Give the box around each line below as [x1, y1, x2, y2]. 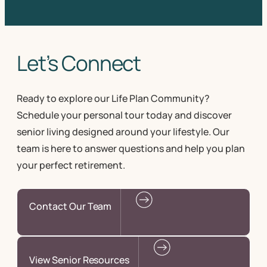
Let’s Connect [17, 49, 141, 77]
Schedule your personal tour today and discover [17, 108, 232, 122]
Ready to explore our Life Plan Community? [17, 92, 210, 105]
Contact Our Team [29, 200, 112, 213]
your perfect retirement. [17, 159, 125, 172]
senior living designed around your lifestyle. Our [17, 125, 229, 138]
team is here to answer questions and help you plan [17, 142, 245, 155]
